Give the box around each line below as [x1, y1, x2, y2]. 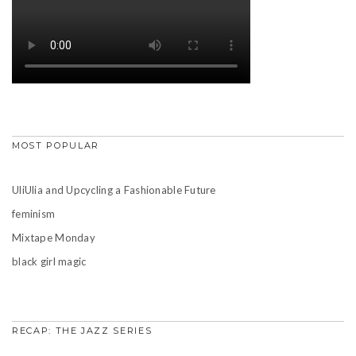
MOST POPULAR [12, 139, 99, 151]
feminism [12, 207, 56, 220]
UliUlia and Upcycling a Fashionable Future [12, 183, 216, 196]
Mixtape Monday [12, 230, 95, 244]
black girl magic [12, 254, 87, 268]
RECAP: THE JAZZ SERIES [12, 324, 153, 336]
